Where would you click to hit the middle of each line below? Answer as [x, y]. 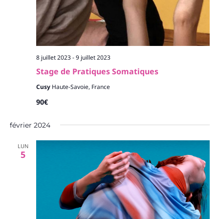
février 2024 [30, 125]
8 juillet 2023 [53, 57]
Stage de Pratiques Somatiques [97, 71]
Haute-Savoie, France [81, 87]
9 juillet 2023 [93, 57]
